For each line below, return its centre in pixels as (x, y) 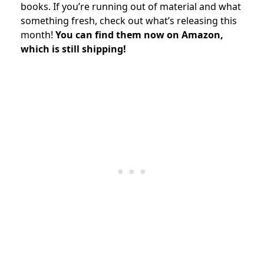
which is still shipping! (73, 49)
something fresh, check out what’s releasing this (129, 20)
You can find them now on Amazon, (139, 34)
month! (38, 34)
